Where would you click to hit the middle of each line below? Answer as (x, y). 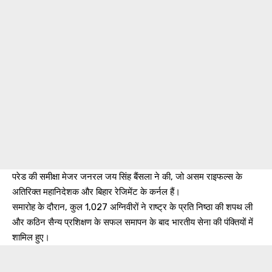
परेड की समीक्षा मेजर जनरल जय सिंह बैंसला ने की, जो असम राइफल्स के (127, 176)
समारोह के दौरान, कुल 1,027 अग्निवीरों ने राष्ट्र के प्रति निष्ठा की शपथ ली (132, 207)
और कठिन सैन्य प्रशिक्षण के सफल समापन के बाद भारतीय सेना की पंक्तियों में (133, 222)
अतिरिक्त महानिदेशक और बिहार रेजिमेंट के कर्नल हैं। (96, 192)
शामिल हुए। (31, 237)
